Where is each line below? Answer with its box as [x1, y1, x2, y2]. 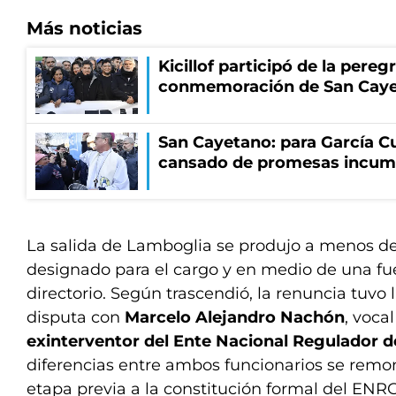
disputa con [27, 308, 125, 327]
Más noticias [27, 18, 142, 39]
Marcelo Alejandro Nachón [125, 308, 345, 327]
